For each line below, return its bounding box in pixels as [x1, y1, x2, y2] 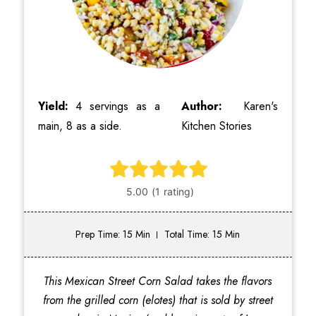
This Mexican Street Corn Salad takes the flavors [44, 272, 272, 289]
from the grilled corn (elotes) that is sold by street [42, 291, 273, 308]
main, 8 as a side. [37, 117, 122, 134]
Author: [181, 97, 244, 114]
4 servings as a [75, 97, 161, 114]
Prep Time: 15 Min [75, 226, 151, 241]
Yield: [37, 97, 76, 114]
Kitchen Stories [181, 117, 253, 134]
